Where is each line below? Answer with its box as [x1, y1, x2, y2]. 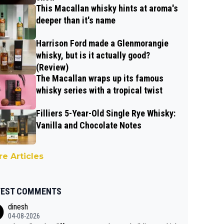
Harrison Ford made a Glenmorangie [36, 37, 168, 48]
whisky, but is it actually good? [36, 49, 150, 60]
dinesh [8, 201, 28, 211]
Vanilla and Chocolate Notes [36, 119, 141, 130]
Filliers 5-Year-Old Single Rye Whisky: [36, 107, 175, 118]
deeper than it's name [36, 14, 115, 25]
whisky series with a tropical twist [36, 84, 162, 95]
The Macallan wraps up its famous [36, 72, 163, 83]
